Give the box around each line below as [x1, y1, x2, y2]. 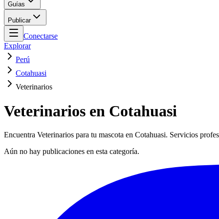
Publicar [8, 17, 31, 24]
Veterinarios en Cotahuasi [4, 102, 177, 120]
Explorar [4, 42, 31, 50]
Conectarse [23, 32, 58, 41]
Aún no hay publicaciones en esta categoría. [4, 147, 139, 156]
